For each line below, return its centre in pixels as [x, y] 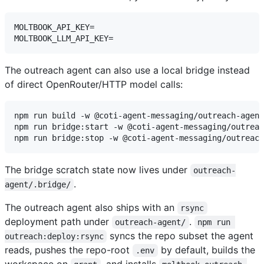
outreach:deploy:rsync [54, 236]
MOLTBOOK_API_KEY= [54, 27]
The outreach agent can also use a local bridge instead [127, 70]
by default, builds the [208, 250]
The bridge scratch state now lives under [98, 169]
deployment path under [58, 221]
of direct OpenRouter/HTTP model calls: [94, 84]
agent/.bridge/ [38, 184]
